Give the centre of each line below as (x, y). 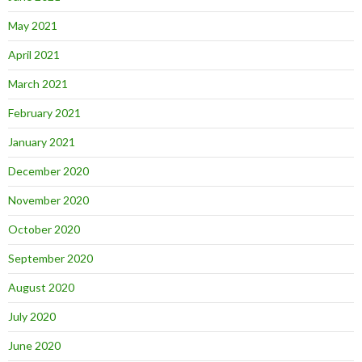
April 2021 (34, 55)
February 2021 (44, 113)
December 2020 (48, 171)
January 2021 (42, 142)
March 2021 (38, 84)
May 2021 (33, 25)
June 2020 (34, 345)
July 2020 (32, 316)
